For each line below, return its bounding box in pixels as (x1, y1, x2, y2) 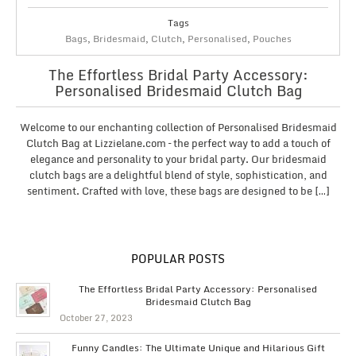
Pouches (252, 31, 292, 47)
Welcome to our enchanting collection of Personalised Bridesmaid (19, 118, 337, 136)
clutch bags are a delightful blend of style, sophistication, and (29, 165, 327, 184)
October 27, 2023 (60, 311, 133, 326)
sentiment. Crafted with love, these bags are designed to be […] (26, 181, 330, 199)
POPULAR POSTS (131, 250, 225, 269)
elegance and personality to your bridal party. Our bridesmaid (29, 149, 327, 168)
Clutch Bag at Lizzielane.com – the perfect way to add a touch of (25, 133, 331, 152)
